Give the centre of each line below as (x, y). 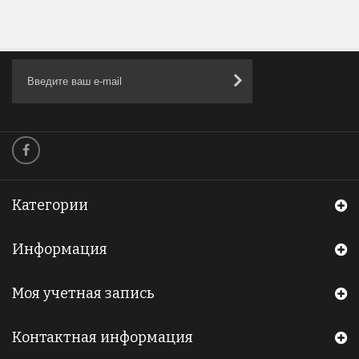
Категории (50, 206)
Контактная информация (103, 338)
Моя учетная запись (83, 294)
